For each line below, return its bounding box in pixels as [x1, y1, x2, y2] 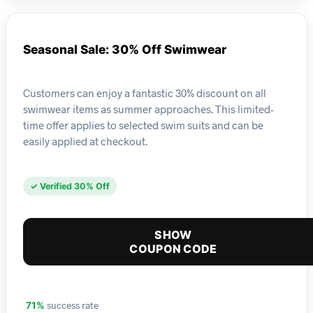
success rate [45, 299, 99, 312]
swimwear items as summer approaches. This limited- [23, 102, 274, 115]
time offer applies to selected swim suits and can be [23, 118, 263, 131]
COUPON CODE [129, 242, 217, 256]
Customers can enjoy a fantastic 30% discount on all [23, 86, 266, 99]
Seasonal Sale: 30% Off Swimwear [23, 42, 226, 57]
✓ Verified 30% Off [30, 181, 110, 192]
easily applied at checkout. [23, 134, 147, 147]
